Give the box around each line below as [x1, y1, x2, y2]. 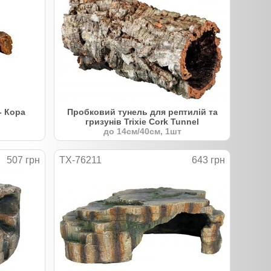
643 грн [192, 154, 225, 165]
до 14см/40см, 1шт [103, 126, 181, 136]
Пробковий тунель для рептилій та [67, 106, 218, 117]
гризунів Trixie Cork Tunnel [85, 116, 199, 126]
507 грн [7, 154, 40, 165]
